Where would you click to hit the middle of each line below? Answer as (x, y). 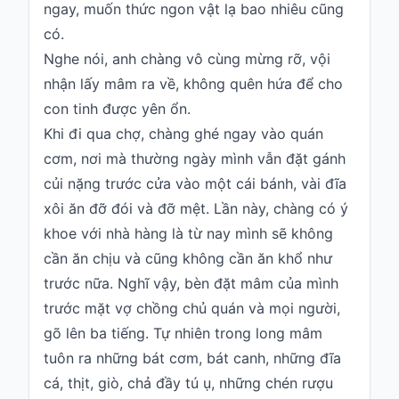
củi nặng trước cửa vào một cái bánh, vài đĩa (195, 184)
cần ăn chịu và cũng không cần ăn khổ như (188, 259)
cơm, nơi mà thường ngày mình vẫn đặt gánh (195, 159)
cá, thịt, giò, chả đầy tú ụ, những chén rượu (188, 383)
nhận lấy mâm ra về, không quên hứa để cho (193, 84)
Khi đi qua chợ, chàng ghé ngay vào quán (183, 134)
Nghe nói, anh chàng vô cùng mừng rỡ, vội (187, 59)
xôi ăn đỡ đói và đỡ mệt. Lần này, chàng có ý (196, 209)
